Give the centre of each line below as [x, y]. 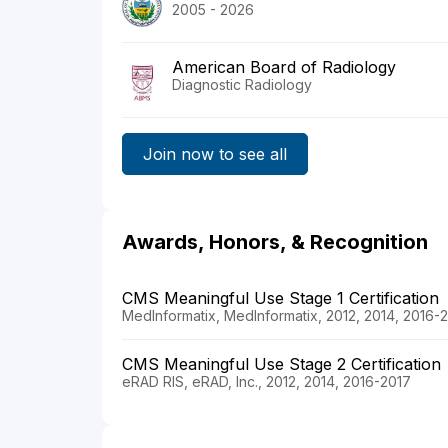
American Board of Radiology [284, 67]
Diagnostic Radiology [242, 85]
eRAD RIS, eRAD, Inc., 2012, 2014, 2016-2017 [266, 382]
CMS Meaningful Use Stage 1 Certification [280, 298]
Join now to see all [215, 153]
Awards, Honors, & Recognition [275, 242]
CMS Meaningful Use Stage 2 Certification [281, 364]
